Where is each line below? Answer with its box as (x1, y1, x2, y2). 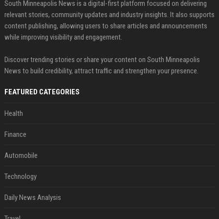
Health (4, 109, 23, 118)
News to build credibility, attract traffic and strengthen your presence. (4, 66, 198, 75)
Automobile (4, 151, 38, 160)
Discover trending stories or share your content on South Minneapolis (4, 55, 200, 64)
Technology (4, 172, 37, 181)
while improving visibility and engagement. (4, 32, 122, 42)
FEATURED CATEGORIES (4, 87, 80, 96)
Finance (4, 130, 26, 139)
